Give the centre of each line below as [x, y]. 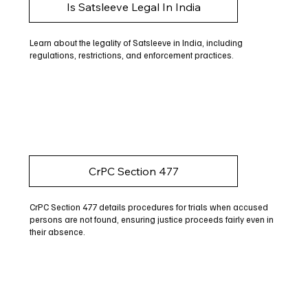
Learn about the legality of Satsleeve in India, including [136, 42]
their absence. [57, 232]
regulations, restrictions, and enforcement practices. [131, 55]
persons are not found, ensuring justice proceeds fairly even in [151, 220]
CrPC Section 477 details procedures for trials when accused [148, 207]
